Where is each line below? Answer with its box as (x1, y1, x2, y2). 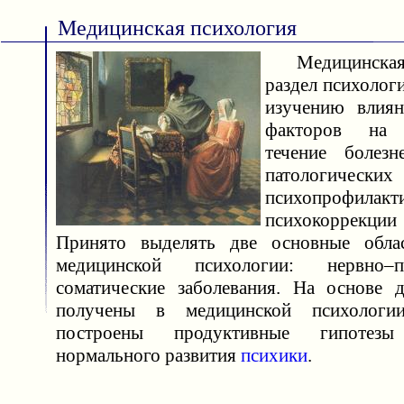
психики (241, 344, 308, 366)
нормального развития (56, 344, 241, 366)
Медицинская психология (47, 16, 297, 40)
